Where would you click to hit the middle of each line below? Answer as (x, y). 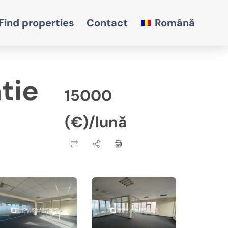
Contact (107, 23)
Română (175, 23)
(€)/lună (96, 122)
